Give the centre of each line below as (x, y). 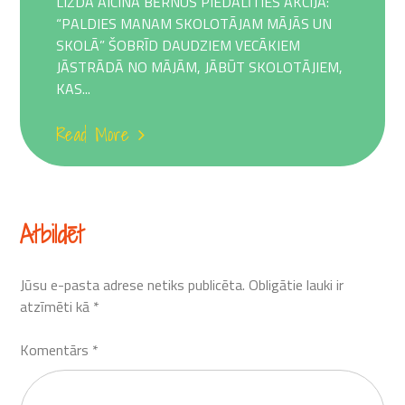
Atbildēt (52, 235)
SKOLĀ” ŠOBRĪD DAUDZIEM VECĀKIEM (179, 46)
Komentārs (57, 350)
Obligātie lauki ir (297, 285)
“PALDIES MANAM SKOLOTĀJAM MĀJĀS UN (194, 24)
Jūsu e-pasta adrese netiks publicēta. (133, 285)
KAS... (74, 89)
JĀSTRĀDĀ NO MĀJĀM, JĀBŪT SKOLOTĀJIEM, (200, 67)
